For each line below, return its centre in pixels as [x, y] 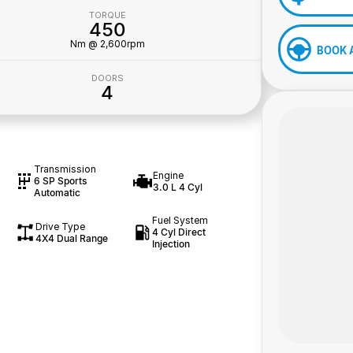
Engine [168, 175]
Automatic [57, 193]
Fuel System [180, 221]
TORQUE [107, 15]
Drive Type [60, 226]
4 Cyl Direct [179, 232]
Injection [171, 244]
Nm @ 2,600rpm [107, 44]
